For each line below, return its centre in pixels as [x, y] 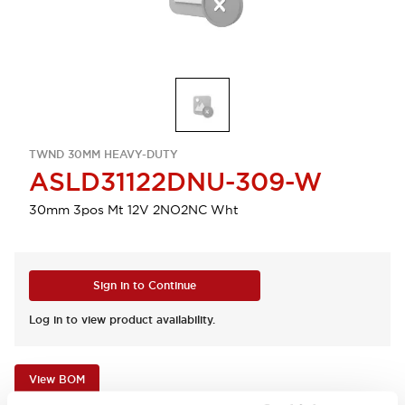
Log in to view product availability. [122, 320]
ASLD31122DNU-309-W [175, 182]
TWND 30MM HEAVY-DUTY [104, 155]
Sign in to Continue [145, 286]
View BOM [57, 380]
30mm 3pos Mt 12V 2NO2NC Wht [134, 210]
